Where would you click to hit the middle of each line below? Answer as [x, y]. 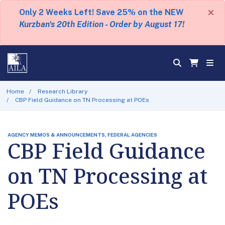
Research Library [63, 91]
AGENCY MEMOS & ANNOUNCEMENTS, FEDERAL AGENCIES [82, 134]
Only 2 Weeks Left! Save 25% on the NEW [101, 12]
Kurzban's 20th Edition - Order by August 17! [101, 24]
